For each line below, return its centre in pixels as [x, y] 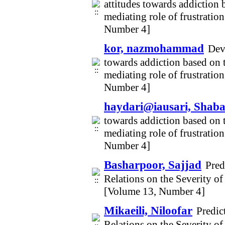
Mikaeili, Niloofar [148, 210]
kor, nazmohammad [154, 48]
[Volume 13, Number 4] [154, 191]
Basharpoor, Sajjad [153, 165]
